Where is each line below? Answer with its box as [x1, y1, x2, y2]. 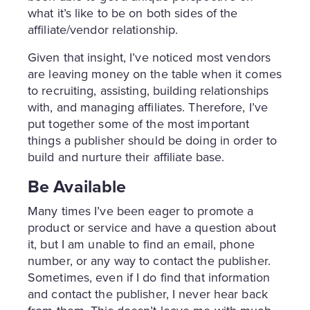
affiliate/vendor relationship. [28, 21, 179, 39]
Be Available [28, 174, 127, 200]
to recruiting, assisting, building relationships [28, 82, 269, 100]
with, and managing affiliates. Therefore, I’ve [28, 98, 268, 117]
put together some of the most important [28, 115, 250, 134]
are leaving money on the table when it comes [28, 65, 282, 84]
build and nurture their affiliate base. [28, 148, 225, 167]
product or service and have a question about [28, 219, 276, 237]
